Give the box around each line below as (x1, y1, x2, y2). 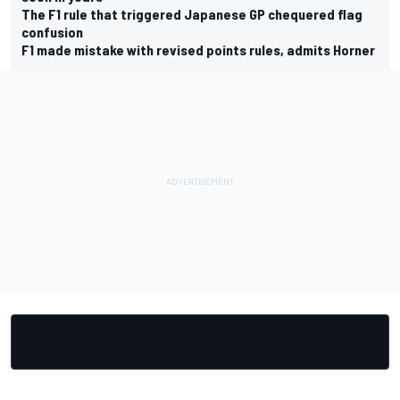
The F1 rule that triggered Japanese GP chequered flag (21, 4, 362, 22)
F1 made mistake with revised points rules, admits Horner (21, 40, 375, 58)
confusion (21, 22, 83, 40)
